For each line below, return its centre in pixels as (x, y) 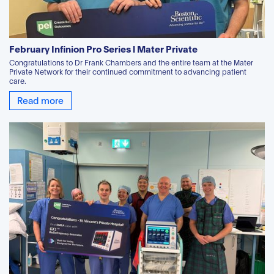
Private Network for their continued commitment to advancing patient (128, 71)
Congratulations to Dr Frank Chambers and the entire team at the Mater (131, 62)
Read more (40, 99)
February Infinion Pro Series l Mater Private (103, 48)
